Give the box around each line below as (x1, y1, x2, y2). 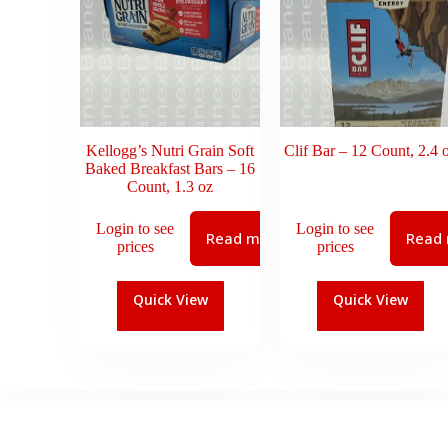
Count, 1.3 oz (127, 177, 213, 195)
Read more (206, 228, 284, 249)
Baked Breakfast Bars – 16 (85, 159, 255, 177)
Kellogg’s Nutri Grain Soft (86, 141, 254, 159)
